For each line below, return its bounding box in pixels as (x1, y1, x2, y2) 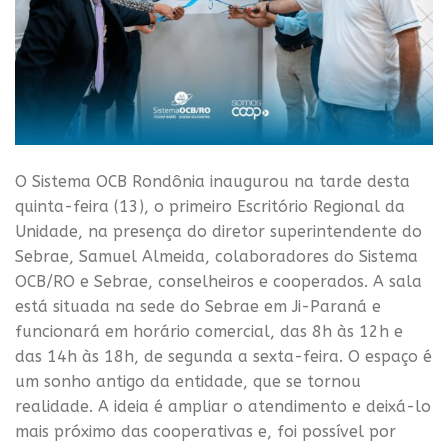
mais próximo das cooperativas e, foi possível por (15, 422, 396, 442)
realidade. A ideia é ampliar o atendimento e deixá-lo (15, 397, 431, 417)
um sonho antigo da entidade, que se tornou (15, 372, 361, 392)
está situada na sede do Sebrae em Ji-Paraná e (15, 297, 381, 317)
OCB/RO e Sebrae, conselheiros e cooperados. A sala (15, 272, 422, 292)
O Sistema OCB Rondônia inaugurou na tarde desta (15, 172, 410, 192)
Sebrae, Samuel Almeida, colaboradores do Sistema (15, 247, 418, 267)
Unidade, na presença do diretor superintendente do (15, 222, 422, 242)
